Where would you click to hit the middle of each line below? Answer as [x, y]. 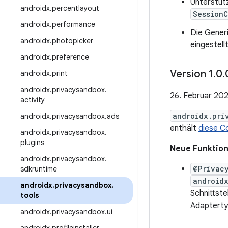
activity [33, 100]
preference [70, 57]
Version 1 [192, 74]
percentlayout [76, 8]
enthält [184, 128]
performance [74, 24]
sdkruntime [39, 169]
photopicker [73, 41]
